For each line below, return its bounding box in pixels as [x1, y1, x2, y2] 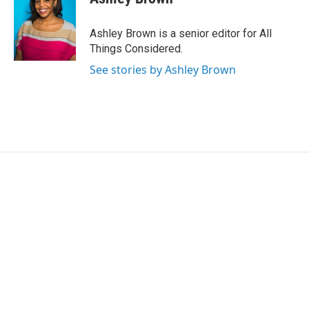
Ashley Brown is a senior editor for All [90, 27, 272, 40]
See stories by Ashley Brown [90, 62, 236, 77]
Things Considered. [90, 42, 183, 55]
